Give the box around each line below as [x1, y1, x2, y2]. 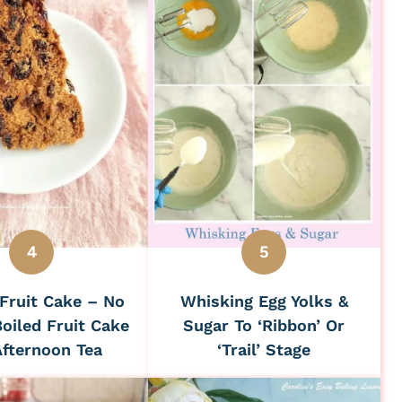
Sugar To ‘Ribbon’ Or [183, 315, 345, 335]
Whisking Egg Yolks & [179, 291, 348, 310]
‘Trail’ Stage [217, 339, 311, 359]
